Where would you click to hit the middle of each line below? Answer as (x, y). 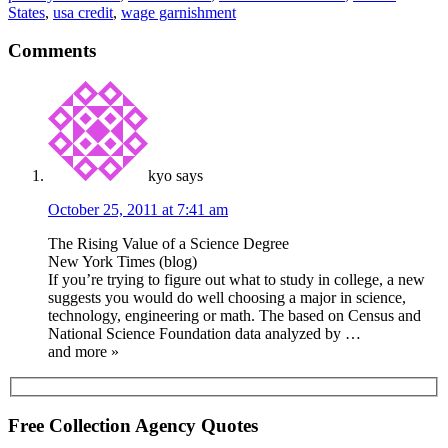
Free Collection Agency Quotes (133, 426)
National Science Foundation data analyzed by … (204, 333)
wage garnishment (178, 12)
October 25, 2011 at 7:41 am (138, 209)
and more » (83, 351)
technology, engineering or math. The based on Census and (234, 315)
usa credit (83, 12)
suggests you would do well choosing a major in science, (227, 297)
